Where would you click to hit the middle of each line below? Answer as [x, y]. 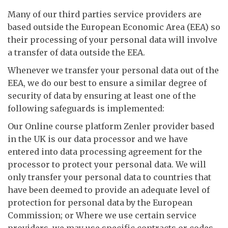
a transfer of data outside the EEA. [76, 52]
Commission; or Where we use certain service [102, 215]
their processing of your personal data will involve [112, 40]
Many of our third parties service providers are [105, 14]
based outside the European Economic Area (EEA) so [114, 27]
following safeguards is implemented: [86, 108]
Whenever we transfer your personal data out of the [113, 70]
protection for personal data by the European [100, 203]
